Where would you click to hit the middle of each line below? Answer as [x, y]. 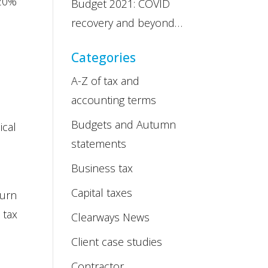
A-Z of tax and [106, 81]
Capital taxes [102, 193]
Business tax [102, 168]
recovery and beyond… [127, 23]
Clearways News [111, 217]
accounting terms [114, 100]
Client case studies [117, 242]
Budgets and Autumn [124, 124]
